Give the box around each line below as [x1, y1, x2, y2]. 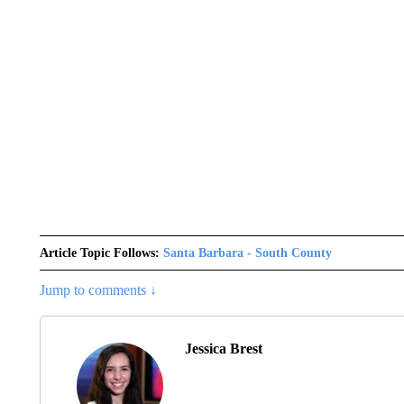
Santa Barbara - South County [162, 246, 332, 260]
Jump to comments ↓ [39, 282, 157, 298]
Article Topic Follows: [39, 246, 160, 260]
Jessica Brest [184, 341, 262, 356]
